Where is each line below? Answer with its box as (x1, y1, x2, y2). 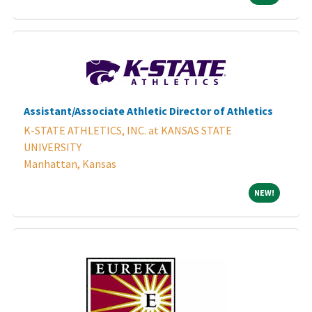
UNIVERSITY (24, 139, 81, 154)
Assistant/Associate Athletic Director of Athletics (24, 103, 273, 118)
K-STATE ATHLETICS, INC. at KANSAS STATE (24, 123, 232, 137)
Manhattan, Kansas (24, 156, 116, 171)
